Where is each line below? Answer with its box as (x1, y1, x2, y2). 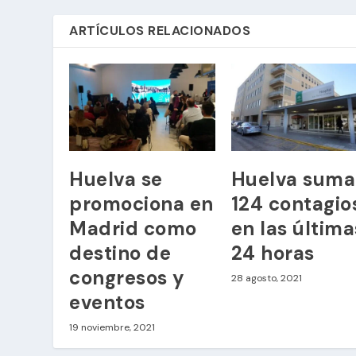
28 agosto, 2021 (230, 271, 302, 284)
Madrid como (69, 215, 197, 241)
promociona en (69, 191, 214, 216)
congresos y (69, 265, 185, 290)
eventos (69, 289, 145, 315)
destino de (69, 240, 172, 265)
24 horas (230, 240, 315, 265)
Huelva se (69, 166, 163, 192)
